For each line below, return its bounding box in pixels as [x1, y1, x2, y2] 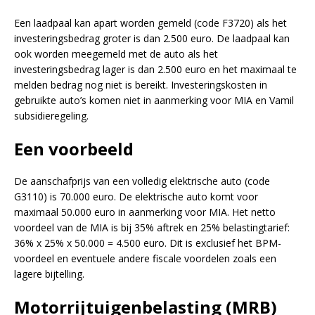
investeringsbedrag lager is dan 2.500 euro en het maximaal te [14, 62, 297, 76]
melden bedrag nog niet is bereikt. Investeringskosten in [14, 77, 267, 91]
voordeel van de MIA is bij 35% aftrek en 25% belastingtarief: [14, 220, 290, 234]
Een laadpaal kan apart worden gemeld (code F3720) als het [14, 15, 287, 30]
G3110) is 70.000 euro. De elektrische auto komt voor [14, 189, 258, 203]
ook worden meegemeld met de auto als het [14, 46, 218, 60]
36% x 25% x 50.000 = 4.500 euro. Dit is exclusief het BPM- [14, 236, 281, 250]
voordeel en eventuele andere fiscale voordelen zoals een [14, 251, 276, 265]
